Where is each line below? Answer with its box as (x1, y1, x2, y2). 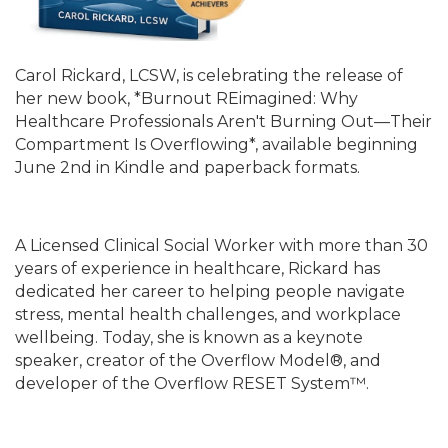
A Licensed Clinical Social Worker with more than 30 (15, 235, 428, 255)
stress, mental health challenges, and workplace (15, 304, 401, 324)
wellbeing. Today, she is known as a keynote (15, 327, 363, 347)
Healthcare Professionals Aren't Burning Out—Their (15, 111, 432, 131)
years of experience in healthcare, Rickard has (15, 258, 380, 278)
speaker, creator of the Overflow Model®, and (15, 350, 381, 370)
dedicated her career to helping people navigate (15, 281, 405, 301)
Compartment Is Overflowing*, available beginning (15, 134, 418, 154)
